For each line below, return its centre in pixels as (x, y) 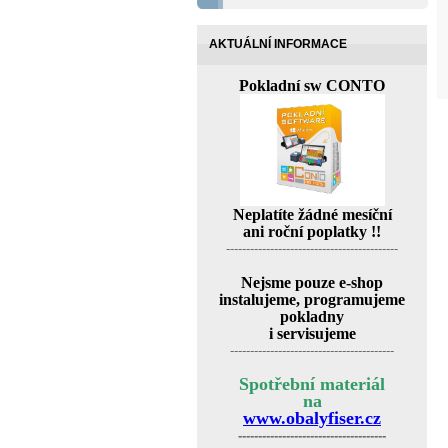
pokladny (312, 316)
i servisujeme (312, 333)
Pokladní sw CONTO (312, 85)
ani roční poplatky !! (312, 231)
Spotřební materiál (312, 384)
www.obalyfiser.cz (312, 418)
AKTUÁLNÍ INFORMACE (278, 44)
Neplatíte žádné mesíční (312, 214)
